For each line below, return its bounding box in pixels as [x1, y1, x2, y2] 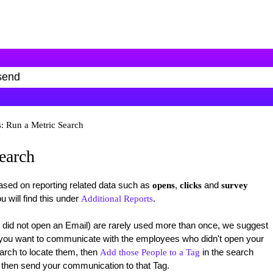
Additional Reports [80, 194, 153, 204]
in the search [199, 247, 253, 257]
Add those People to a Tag [99, 247, 200, 257]
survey [221, 180, 248, 190]
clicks [179, 180, 202, 190]
